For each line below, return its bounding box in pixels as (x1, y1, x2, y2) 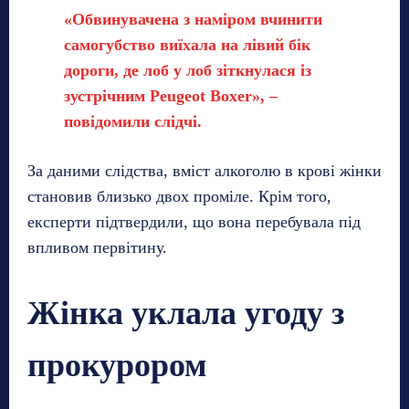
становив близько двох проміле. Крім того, (27, 186, 331, 205)
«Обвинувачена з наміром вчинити (64, 9, 322, 28)
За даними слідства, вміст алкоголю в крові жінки (27, 161, 382, 180)
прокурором (27, 346, 207, 383)
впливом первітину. (27, 237, 167, 257)
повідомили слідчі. (64, 111, 202, 131)
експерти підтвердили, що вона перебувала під (27, 212, 361, 231)
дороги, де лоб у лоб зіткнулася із (64, 60, 311, 79)
